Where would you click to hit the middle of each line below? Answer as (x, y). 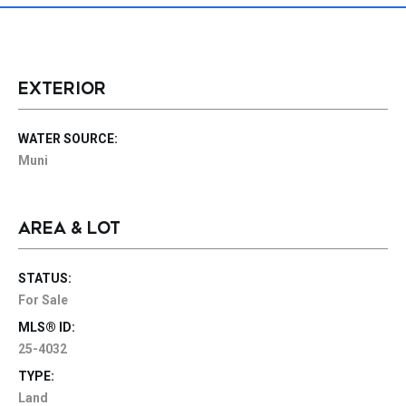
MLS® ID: (47, 327)
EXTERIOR (62, 89)
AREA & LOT (69, 228)
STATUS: (45, 278)
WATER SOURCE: (68, 139)
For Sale (43, 300)
